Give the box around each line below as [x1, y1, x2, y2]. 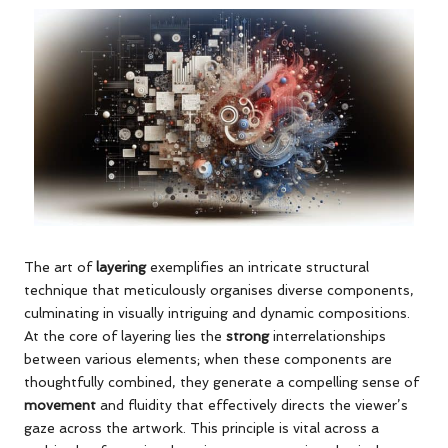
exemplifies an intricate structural [146, 258, 369, 275]
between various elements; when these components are [24, 350, 392, 367]
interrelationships [269, 327, 386, 344]
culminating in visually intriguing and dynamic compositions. [24, 304, 410, 321]
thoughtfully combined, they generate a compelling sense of [24, 373, 419, 390]
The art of [24, 258, 96, 275]
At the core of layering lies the [24, 327, 226, 344]
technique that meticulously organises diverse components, [24, 281, 414, 298]
